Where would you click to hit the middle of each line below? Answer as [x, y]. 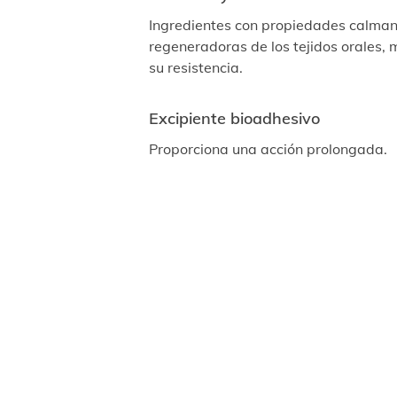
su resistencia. [196, 67]
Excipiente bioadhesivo [234, 118]
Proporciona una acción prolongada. [268, 149]
